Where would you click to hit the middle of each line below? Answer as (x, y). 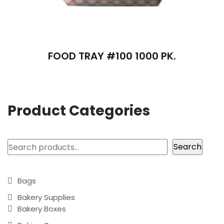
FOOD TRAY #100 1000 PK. (112, 56)
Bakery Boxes (42, 209)
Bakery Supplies (46, 197)
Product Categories (79, 111)
